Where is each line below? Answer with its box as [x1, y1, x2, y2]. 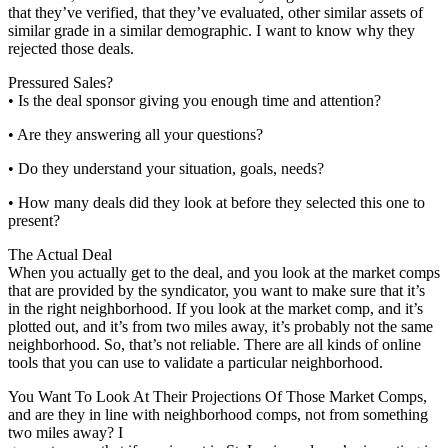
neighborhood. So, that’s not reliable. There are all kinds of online [8, 335, 421, 353]
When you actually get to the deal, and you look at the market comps [8, 263, 440, 281]
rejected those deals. [8, 39, 134, 57]
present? [8, 211, 60, 229]
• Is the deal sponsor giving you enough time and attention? [8, 91, 381, 109]
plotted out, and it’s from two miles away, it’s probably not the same [8, 317, 433, 335]
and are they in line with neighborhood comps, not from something [8, 405, 428, 423]
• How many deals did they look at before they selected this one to [8, 193, 425, 211]
